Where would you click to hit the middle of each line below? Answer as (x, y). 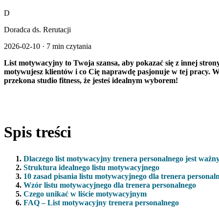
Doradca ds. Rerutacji (37, 29)
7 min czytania (69, 46)
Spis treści (38, 132)
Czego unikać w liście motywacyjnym (85, 194)
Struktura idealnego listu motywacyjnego (91, 167)
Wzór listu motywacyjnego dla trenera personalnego (110, 185)
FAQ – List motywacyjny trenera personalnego (101, 202)
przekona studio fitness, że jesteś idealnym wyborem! (91, 80)
